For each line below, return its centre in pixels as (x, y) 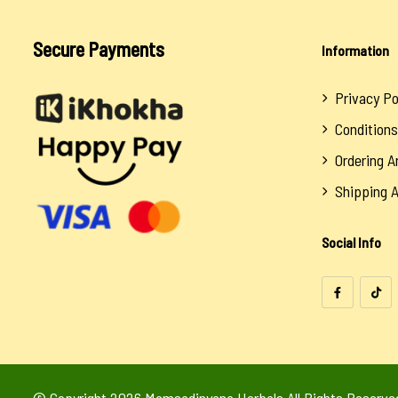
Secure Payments (99, 49)
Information (355, 51)
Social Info (351, 243)
